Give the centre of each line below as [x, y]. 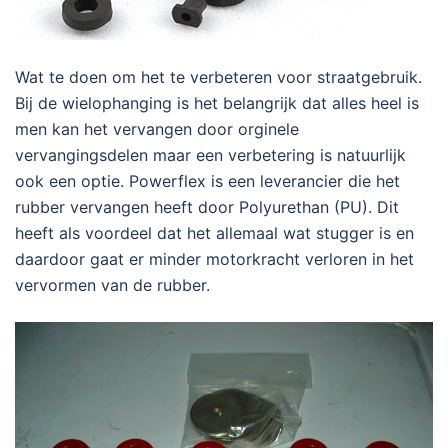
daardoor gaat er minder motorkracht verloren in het [214, 259]
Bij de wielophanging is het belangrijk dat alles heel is [217, 103]
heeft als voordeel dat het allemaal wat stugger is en [214, 233]
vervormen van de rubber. [112, 285]
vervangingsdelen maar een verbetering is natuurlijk [210, 155]
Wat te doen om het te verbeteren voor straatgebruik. [218, 77]
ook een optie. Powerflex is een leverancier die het [207, 181]
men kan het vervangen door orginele [157, 129]
